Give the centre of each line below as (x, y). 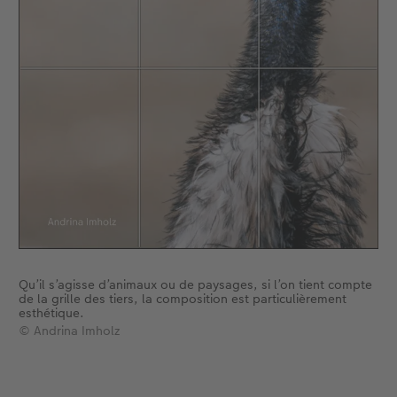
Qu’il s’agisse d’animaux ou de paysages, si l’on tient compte (195, 285)
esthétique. (51, 313)
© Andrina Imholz (69, 331)
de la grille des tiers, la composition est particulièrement (182, 299)
